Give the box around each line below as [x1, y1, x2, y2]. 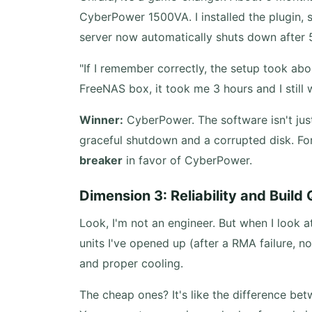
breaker [79, 153, 123, 167]
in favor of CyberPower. [123, 153, 252, 167]
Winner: [79, 113, 123, 127]
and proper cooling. [79, 256, 183, 270]
